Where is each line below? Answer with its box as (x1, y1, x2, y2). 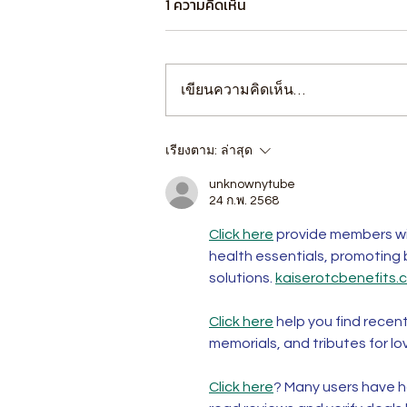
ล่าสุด (221, 144, 253, 157)
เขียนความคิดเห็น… (181, 82, 305, 97)
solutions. (209, 270, 275, 285)
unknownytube (209, 177, 295, 191)
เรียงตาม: (165, 144, 217, 157)
